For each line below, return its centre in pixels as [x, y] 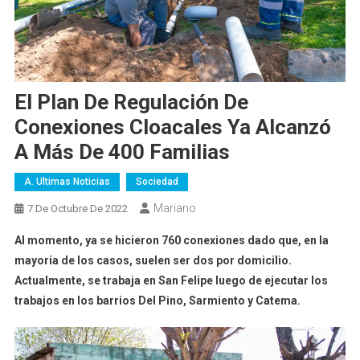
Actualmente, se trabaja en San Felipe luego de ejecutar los [171, 280]
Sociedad [157, 181]
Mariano [174, 208]
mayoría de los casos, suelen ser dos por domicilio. [153, 260]
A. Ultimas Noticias [67, 181]
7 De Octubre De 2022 [77, 208]
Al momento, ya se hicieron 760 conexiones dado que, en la [171, 240]
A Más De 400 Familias [122, 151]
